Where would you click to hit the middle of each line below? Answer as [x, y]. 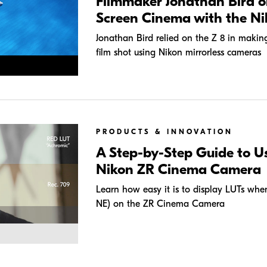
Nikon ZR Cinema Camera [178, 169]
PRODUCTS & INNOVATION [164, 131]
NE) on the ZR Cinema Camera [160, 204]
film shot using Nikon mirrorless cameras [178, 52]
